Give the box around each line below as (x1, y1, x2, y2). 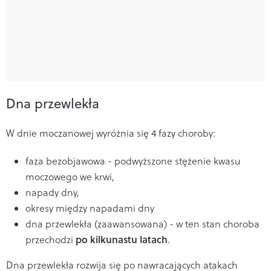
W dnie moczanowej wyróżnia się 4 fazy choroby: (6, 126, 215, 140)
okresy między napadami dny (25, 201, 154, 215)
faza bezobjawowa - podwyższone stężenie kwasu (25, 154, 241, 168)
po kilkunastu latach (76, 232, 168, 246)
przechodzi (25, 232, 76, 246)
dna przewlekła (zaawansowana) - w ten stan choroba (25, 217, 260, 230)
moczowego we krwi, (25, 169, 114, 183)
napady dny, (25, 185, 79, 199)
